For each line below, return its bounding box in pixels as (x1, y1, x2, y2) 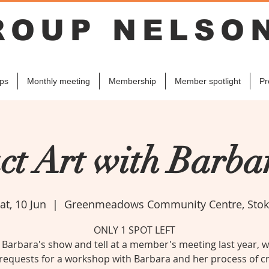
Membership (109, 76, 156, 86)
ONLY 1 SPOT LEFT (94, 223, 175, 237)
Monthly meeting (27, 76, 90, 86)
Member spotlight (175, 76, 241, 86)
